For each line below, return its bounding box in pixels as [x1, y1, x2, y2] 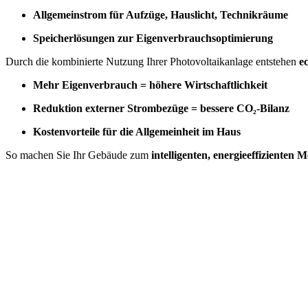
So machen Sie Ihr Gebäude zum [5, 149, 151, 162]
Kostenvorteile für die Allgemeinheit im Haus [33, 126, 241, 138]
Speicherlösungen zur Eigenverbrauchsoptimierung [33, 32, 273, 45]
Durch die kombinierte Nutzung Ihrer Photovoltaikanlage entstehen [5, 56, 299, 68]
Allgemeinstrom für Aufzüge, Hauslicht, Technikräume [33, 9, 288, 21]
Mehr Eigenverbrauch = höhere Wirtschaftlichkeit [33, 79, 267, 91]
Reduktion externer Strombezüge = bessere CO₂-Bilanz [33, 102, 289, 115]
